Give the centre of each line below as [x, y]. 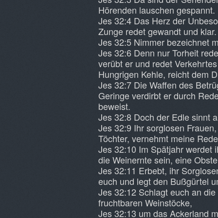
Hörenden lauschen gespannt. [157, 10]
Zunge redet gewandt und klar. [157, 31]
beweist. [114, 106]
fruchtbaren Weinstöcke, [145, 202]
